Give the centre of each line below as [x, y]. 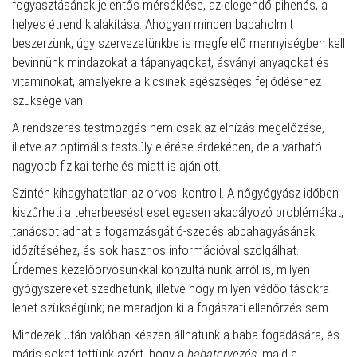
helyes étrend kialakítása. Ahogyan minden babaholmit [153, 24]
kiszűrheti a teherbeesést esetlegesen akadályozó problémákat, [178, 212]
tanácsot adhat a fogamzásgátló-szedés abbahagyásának [163, 231]
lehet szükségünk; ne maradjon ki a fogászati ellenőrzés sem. [171, 308]
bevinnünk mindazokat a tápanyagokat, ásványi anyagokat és [171, 62]
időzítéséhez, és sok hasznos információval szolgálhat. [155, 250]
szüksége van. [49, 100]
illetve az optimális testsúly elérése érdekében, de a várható [167, 147]
